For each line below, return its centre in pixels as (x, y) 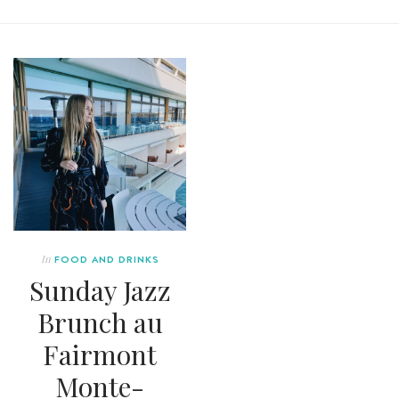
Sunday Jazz (100, 290)
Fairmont (100, 354)
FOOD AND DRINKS (106, 259)
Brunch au (100, 322)
